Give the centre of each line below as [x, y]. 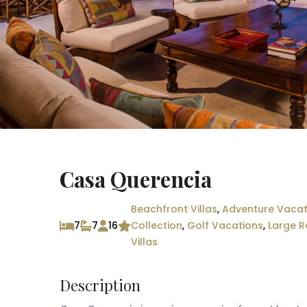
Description [100, 285]
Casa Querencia [136, 179]
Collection [157, 226]
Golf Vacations [225, 226]
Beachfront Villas [174, 209]
